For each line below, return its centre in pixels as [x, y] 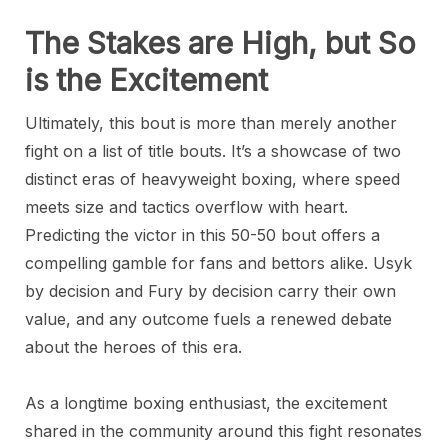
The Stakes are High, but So [220, 43]
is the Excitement [146, 80]
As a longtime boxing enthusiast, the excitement [206, 403]
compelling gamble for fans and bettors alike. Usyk [218, 263]
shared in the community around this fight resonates [223, 431]
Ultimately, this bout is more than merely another [211, 123]
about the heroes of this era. [133, 347]
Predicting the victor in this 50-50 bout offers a [202, 235]
